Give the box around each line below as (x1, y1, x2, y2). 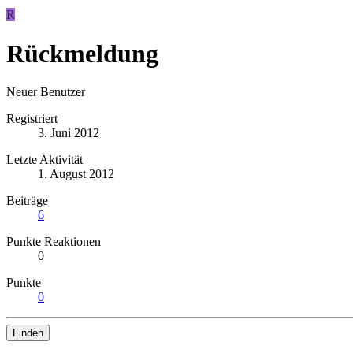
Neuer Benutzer (6, 85, 85, 99)
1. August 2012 (38, 167, 114, 181)
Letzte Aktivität (6, 153, 83, 167)
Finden (13, 327, 43, 340)
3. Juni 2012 (38, 126, 99, 140)
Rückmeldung (6, 39, 158, 68)
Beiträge (6, 194, 48, 208)
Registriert (6, 112, 58, 126)
